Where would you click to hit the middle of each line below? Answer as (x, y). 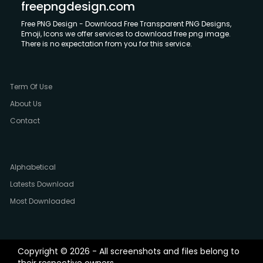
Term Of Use (31, 87)
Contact (25, 121)
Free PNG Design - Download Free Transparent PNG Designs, (126, 24)
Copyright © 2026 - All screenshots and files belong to (129, 252)
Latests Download (42, 184)
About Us (26, 104)
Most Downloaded (43, 201)
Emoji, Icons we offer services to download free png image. (126, 34)
